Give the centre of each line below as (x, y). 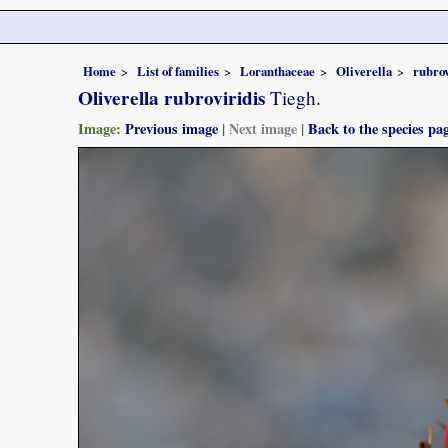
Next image (263, 128)
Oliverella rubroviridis (171, 97)
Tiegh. (293, 97)
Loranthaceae (277, 70)
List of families (178, 70)
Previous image (171, 128)
